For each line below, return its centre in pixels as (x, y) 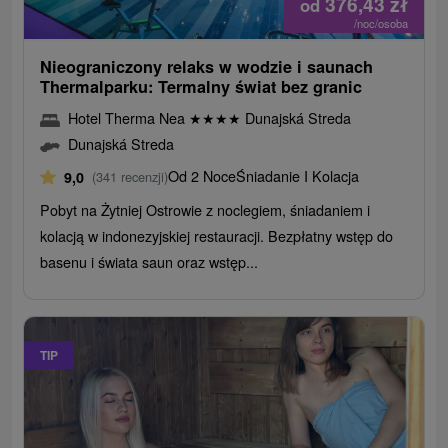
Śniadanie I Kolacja (298, 176)
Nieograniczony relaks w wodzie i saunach (207, 67)
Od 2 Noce (202, 176)
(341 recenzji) (130, 177)
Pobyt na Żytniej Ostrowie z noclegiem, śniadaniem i (205, 210)
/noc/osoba (380, 23)
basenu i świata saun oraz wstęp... (149, 262)
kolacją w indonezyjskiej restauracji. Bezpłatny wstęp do (217, 236)
